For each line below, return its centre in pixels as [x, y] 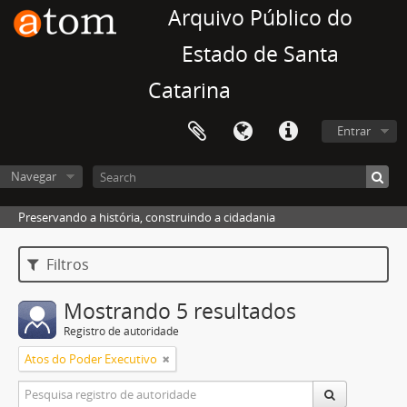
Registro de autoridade [121, 331]
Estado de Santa [260, 54]
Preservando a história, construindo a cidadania [147, 217]
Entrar [354, 131]
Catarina [189, 90]
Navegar [33, 176]
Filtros [66, 264]
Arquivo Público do [260, 18]
